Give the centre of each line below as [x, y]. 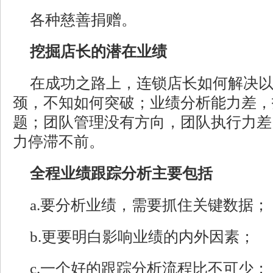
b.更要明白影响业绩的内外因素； [142, 237]
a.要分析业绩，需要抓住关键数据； [149, 205]
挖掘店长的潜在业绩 [98, 51]
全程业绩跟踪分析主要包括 [121, 173]
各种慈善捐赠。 [83, 20]
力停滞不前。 [58, 142]
